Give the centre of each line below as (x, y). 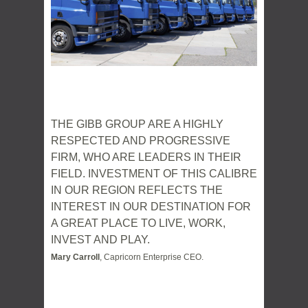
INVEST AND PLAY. (100, 240)
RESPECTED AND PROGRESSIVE (141, 141)
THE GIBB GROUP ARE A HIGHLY (137, 124)
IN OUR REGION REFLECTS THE (137, 190)
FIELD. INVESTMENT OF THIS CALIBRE (154, 174)
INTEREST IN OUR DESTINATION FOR (151, 207)
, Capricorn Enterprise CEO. (152, 257)
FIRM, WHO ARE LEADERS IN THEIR (146, 157)
